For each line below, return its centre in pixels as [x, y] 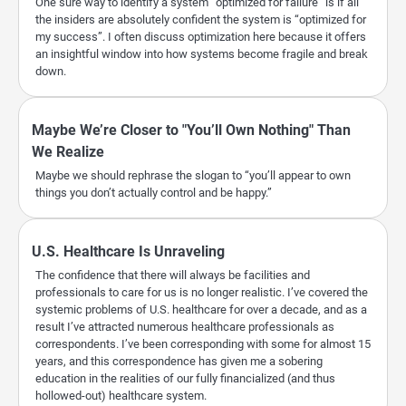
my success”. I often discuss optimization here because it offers [201, 37]
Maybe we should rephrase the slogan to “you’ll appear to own [193, 176]
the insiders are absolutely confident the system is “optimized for [201, 20]
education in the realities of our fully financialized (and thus [185, 379]
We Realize [68, 152]
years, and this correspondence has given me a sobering [179, 362]
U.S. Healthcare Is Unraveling [128, 252]
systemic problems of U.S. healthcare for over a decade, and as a [201, 310]
